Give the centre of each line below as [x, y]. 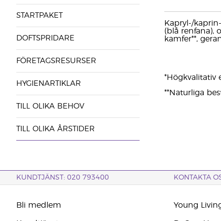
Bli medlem [38, 205]
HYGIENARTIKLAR [48, 84]
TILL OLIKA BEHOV [50, 106]
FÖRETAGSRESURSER [56, 61]
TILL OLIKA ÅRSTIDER [55, 129]
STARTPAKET [39, 16]
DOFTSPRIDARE [45, 38]
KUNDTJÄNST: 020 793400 [62, 178]
